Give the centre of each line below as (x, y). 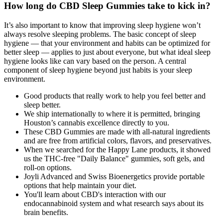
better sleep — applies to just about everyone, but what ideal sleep (107, 52)
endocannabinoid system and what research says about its (114, 203)
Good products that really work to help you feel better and (115, 96)
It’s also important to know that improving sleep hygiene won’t (102, 25)
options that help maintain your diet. (80, 185)
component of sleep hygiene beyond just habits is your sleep (98, 70)
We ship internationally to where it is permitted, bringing (112, 113)
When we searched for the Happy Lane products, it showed (117, 149)
